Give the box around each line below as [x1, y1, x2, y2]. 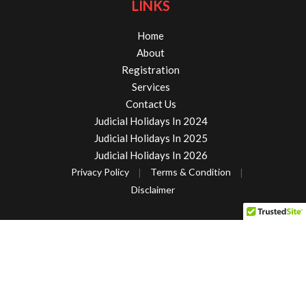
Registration [122, 63, 180, 76]
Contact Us [125, 97, 176, 110]
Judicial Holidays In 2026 [94, 148, 208, 161]
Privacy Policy [70, 165, 129, 178]
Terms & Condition [150, 165, 231, 178]
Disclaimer [131, 183, 175, 195]
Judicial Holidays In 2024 [94, 114, 208, 127]
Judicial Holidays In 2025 [94, 131, 208, 144]
